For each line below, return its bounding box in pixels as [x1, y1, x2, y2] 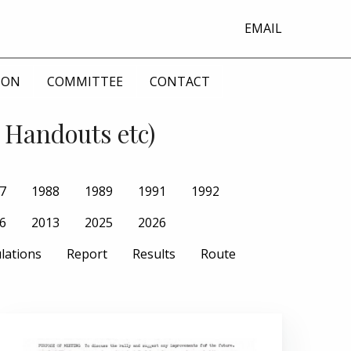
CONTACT [150, 72, 210, 90]
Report [67, 244, 107, 262]
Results [132, 244, 175, 262]
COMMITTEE [47, 72, 123, 90]
